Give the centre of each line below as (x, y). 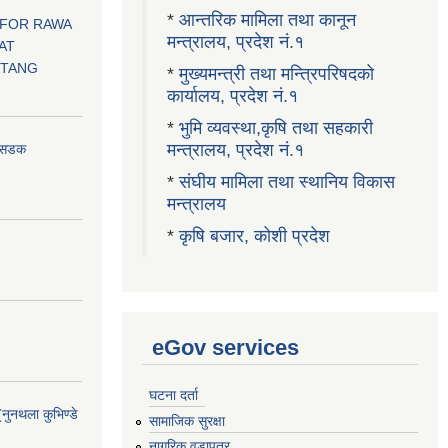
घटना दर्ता (173, 394)
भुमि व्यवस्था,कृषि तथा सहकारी (276, 128)
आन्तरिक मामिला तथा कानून (267, 20)
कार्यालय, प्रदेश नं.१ (232, 96)
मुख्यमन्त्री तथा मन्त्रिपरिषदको (276, 74)
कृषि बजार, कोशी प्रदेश (257, 236)
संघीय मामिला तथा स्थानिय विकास (287, 182)
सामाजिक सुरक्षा (187, 420)
